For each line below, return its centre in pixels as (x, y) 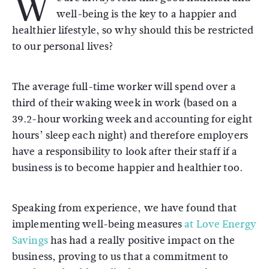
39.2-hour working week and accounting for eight (132, 119)
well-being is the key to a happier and (147, 14)
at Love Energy (220, 224)
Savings (30, 240)
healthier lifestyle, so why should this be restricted (133, 30)
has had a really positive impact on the (141, 240)
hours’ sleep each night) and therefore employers (130, 135)
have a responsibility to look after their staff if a (125, 152)
